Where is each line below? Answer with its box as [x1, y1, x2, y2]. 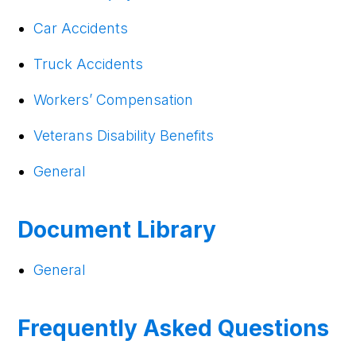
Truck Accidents [33, 55, 144, 72]
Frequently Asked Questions [17, 314, 330, 342]
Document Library [17, 215, 217, 243]
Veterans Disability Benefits [33, 126, 215, 144]
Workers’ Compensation [33, 91, 194, 108]
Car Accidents [33, 19, 129, 37]
